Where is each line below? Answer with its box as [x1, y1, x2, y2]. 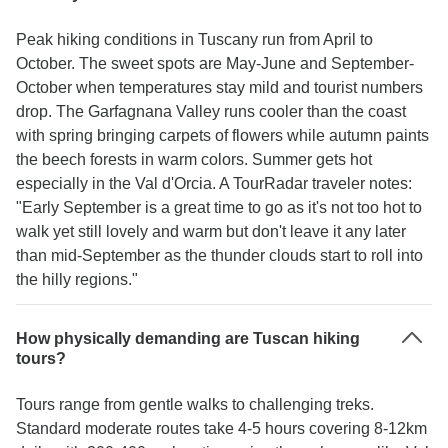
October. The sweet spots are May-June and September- [16, 55, 414, 72]
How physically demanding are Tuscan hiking [16, 330, 360, 347]
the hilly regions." [16, 271, 138, 288]
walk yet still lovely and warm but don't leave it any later [16, 223, 406, 240]
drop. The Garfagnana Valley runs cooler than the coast [16, 103, 406, 120]
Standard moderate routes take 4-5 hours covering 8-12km [16, 420, 427, 437]
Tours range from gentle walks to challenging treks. [16, 396, 374, 413]
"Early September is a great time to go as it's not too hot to [16, 199, 422, 216]
